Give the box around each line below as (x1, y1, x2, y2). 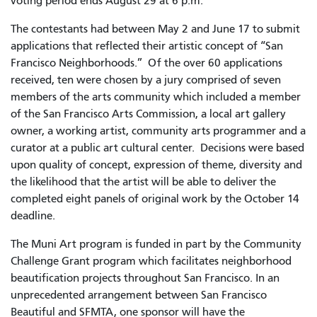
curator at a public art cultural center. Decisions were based (11, 141, 304, 154)
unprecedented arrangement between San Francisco (11, 288, 267, 301)
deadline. (11, 209, 55, 222)
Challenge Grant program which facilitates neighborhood (11, 254, 292, 267)
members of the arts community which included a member (11, 90, 301, 103)
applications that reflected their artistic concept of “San (11, 39, 283, 52)
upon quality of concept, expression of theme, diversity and (11, 158, 302, 171)
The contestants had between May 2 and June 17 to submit (11, 22, 300, 35)
